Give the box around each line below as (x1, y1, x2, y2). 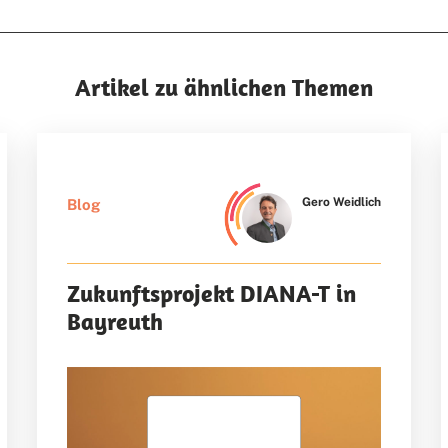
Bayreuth (67, 306, 164, 337)
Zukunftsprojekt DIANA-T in (67, 278, 357, 309)
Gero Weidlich (301, 195, 381, 210)
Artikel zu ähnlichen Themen (75, 72, 373, 103)
